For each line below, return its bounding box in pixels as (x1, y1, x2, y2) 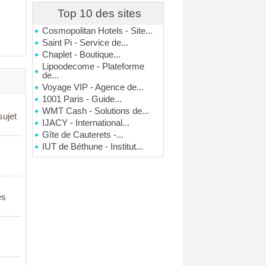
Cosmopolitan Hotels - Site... (42, 26, 153, 36)
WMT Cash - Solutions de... (42, 106, 150, 116)
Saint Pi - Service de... (42, 38, 129, 47)
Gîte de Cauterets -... (42, 130, 124, 140)
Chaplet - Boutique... (42, 50, 121, 59)
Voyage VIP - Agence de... (42, 83, 144, 92)
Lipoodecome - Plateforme (42, 62, 145, 71)
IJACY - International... (42, 118, 130, 128)
